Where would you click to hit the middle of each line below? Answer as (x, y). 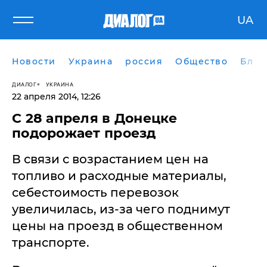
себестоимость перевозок (95, 193)
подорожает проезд (84, 133)
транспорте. (51, 243)
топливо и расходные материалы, (119, 176)
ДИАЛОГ (24, 84)
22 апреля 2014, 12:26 (56, 97)
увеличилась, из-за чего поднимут (121, 209)
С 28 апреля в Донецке (95, 118)
